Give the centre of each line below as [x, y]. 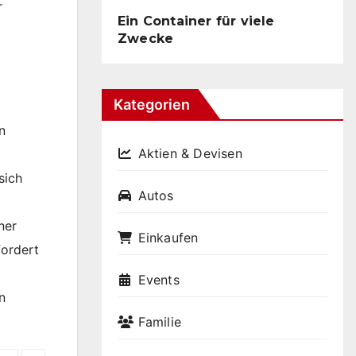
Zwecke [146, 39]
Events [159, 280]
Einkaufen [168, 238]
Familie [159, 322]
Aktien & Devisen [190, 154]
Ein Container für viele [196, 21]
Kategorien [152, 105]
